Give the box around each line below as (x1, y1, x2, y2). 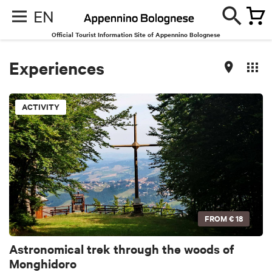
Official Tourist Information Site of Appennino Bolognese (52, 30, 220, 39)
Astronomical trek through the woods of (9, 240, 234, 257)
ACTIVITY (22, 101, 59, 112)
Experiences (9, 56, 104, 79)
